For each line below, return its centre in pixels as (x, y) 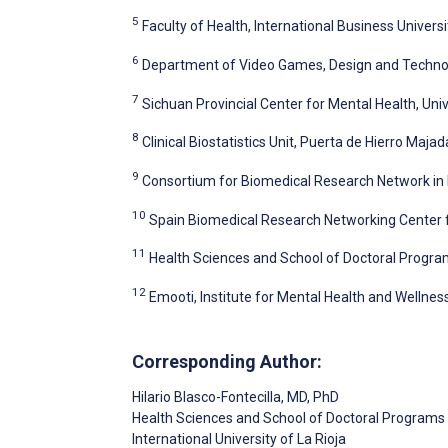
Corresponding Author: (227, 362)
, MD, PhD (310, 397)
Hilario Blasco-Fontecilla (206, 397)
